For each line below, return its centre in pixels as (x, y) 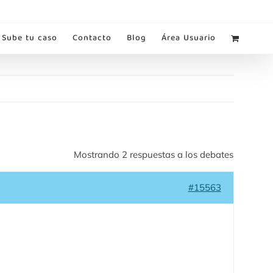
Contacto (92, 38)
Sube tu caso (29, 38)
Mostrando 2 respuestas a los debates (153, 154)
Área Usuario (188, 38)
